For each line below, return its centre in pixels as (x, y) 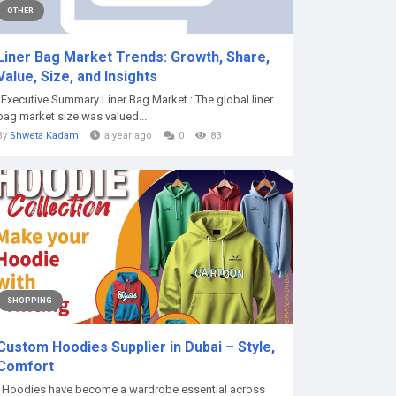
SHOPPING (30, 301)
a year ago (128, 136)
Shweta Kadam (44, 136)
